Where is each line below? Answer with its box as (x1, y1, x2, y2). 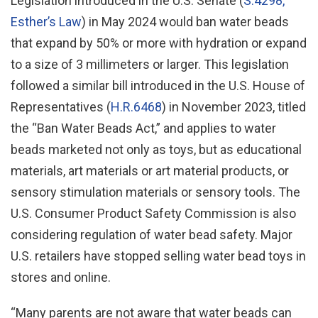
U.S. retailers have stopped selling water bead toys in (11, 248, 306, 263)
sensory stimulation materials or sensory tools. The (11, 185, 300, 199)
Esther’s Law (11, 14, 82, 29)
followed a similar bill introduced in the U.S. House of (11, 78, 305, 93)
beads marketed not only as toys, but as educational (11, 142, 302, 157)
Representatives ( (11, 99, 111, 114)
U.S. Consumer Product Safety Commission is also (11, 206, 296, 221)
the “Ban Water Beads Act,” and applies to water (11, 121, 276, 136)
